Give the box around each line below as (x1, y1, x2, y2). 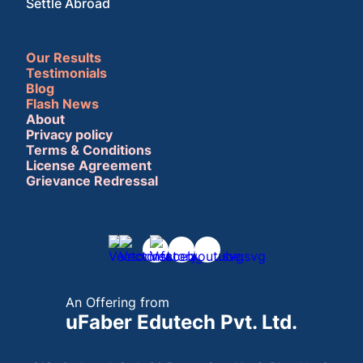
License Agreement (26, 156, 152, 173)
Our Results (26, 49, 101, 66)
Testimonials (26, 64, 107, 81)
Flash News (26, 95, 99, 112)
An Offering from (66, 293, 169, 310)
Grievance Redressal (26, 172, 158, 189)
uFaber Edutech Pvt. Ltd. (66, 310, 297, 334)
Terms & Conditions (26, 141, 152, 158)
